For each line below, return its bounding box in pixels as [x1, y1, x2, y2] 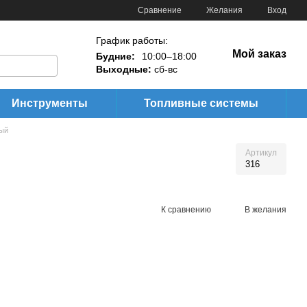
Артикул [245, 148, 277, 158]
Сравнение [138, 5, 182, 15]
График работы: [96, 34, 168, 46]
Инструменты [11, 97, 88, 109]
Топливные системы [143, 97, 258, 109]
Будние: [96, 50, 135, 62]
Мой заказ [232, 48, 286, 60]
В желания [245, 204, 286, 214]
